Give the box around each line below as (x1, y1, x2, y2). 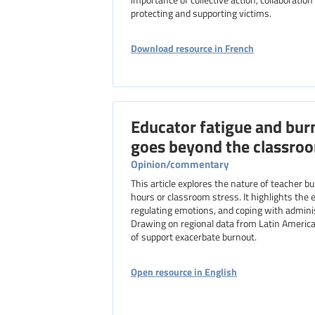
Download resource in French (131, 41, 254, 55)
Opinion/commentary (131, 156, 229, 172)
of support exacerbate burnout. (131, 230, 257, 243)
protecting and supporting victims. (131, 6, 271, 20)
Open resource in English (131, 264, 237, 278)
